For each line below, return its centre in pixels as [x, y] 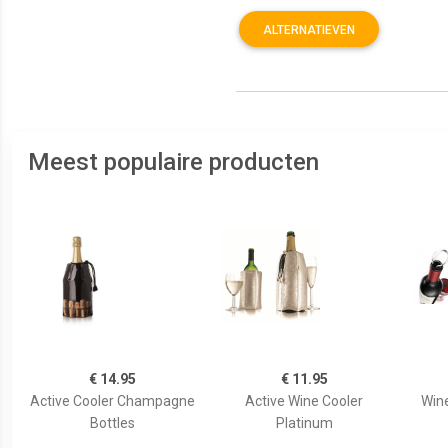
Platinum [304, 423]
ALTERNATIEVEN [309, 30]
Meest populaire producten [173, 162]
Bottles [112, 423]
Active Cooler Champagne [112, 401]
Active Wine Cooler [304, 401]
